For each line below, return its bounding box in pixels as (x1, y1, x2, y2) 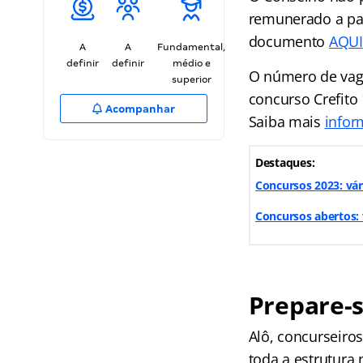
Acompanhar (103, 103, 176, 115)
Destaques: (254, 155, 315, 170)
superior (171, 74, 211, 85)
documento (248, 32, 329, 51)
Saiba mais (248, 112, 325, 131)
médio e (172, 58, 211, 69)
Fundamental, (157, 41, 225, 53)
